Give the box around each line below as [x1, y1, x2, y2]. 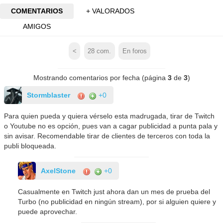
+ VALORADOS [86, 7, 135, 15]
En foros [122, 47, 147, 55]
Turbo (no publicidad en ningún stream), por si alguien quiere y [18, 198, 217, 206]
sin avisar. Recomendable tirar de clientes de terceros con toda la [4, 132, 211, 140]
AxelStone [41, 167, 76, 175]
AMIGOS [22, 22, 51, 31]
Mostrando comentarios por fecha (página [33, 74, 168, 82]
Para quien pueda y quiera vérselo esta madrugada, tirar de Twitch [4, 112, 215, 120]
